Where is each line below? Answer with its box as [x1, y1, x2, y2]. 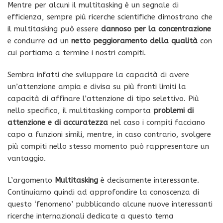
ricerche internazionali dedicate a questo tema [7, 211, 174, 221]
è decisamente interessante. [98, 175, 199, 185]
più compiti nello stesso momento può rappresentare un [7, 141, 209, 151]
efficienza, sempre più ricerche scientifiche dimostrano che [7, 12, 213, 21]
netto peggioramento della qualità [71, 36, 198, 45]
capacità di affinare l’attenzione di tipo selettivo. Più [7, 94, 199, 103]
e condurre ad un [7, 36, 71, 45]
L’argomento [7, 175, 55, 185]
